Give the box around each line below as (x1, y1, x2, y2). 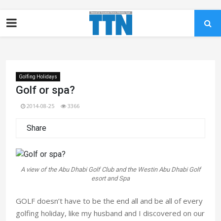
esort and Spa (91, 174, 130, 182)
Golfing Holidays (19, 74, 57, 79)
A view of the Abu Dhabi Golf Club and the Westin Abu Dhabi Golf (20, 165, 201, 173)
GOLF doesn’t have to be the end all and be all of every (16, 195, 203, 206)
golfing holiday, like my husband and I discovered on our (16, 208, 205, 218)
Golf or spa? (16, 84, 75, 96)
